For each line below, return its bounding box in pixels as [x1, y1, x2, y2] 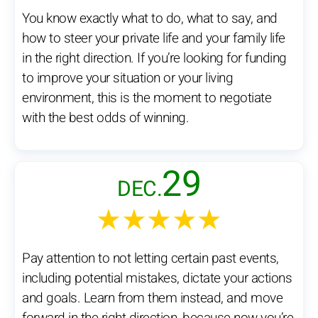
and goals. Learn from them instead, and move [22, 288, 283, 309]
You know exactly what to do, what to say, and [22, 9, 278, 29]
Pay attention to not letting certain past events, [22, 248, 279, 269]
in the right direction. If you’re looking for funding [22, 48, 287, 69]
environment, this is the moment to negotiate [22, 88, 271, 109]
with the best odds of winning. [22, 108, 189, 128]
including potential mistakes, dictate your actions [22, 268, 292, 289]
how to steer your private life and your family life [22, 28, 285, 49]
